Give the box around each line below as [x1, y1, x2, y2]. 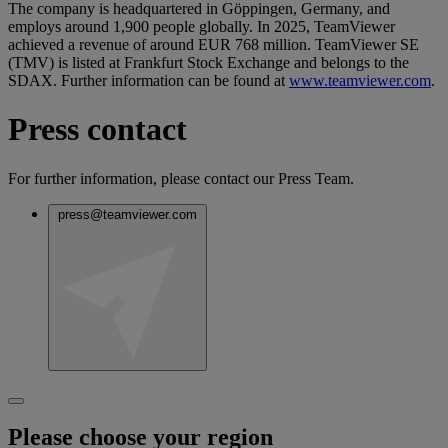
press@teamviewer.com [58, 206, 197, 222]
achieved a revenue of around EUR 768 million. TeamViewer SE [8, 35, 419, 53]
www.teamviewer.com [289, 71, 431, 89]
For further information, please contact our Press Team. [8, 169, 354, 187]
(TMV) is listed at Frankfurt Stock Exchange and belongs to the [8, 53, 409, 71]
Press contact [8, 111, 187, 148]
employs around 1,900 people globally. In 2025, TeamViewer [8, 17, 395, 35]
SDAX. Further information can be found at [8, 71, 289, 89]
